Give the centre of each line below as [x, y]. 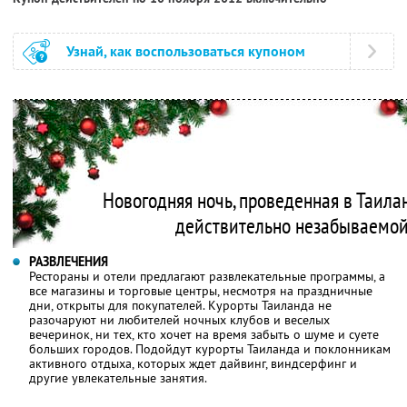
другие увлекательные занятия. [118, 377]
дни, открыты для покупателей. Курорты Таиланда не [180, 305]
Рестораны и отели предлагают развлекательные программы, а [207, 276]
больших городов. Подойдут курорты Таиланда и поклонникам [210, 348]
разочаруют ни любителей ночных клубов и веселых [179, 319]
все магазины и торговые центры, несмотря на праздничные [201, 290]
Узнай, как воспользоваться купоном [186, 51]
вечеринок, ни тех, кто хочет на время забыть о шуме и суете [204, 334]
